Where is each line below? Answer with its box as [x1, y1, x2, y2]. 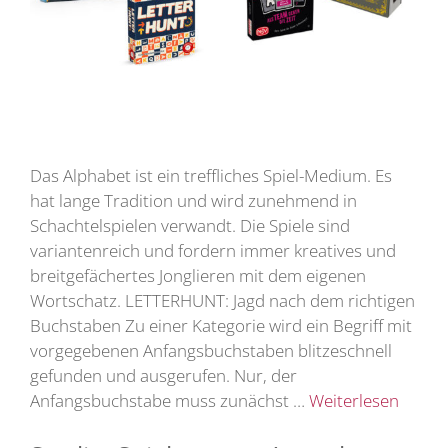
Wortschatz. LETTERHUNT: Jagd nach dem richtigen [30, 288, 415, 312]
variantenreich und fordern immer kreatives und [30, 238, 396, 262]
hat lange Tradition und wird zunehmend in [30, 188, 357, 212]
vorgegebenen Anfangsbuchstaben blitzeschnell [30, 338, 392, 362]
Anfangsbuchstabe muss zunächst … [30, 388, 309, 412]
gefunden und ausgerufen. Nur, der [30, 363, 297, 387]
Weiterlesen [309, 388, 399, 412]
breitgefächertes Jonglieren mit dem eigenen [30, 263, 366, 287]
